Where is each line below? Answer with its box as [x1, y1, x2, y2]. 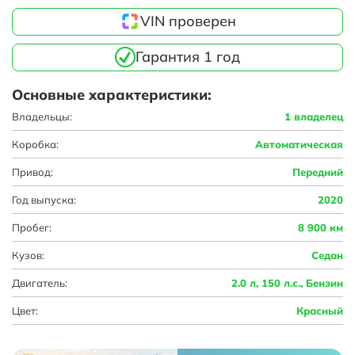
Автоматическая [255, 137, 343, 151]
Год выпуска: [12, 193, 76, 206]
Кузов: [12, 248, 44, 261]
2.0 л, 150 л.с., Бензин [231, 276, 343, 289]
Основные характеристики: [12, 85, 212, 104]
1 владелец [284, 109, 343, 123]
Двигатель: [12, 276, 67, 289]
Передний [292, 165, 343, 178]
